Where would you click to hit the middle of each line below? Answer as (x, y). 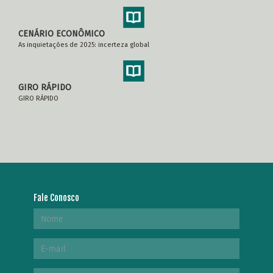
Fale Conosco (56, 198)
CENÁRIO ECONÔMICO (62, 34)
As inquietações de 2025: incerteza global (84, 45)
